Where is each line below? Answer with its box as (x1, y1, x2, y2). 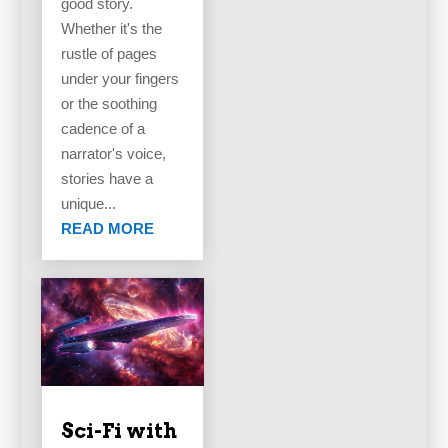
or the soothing (61, 95, 158, 113)
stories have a (61, 170, 154, 188)
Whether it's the (61, 20, 163, 38)
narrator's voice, (61, 145, 167, 163)
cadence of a (61, 120, 146, 138)
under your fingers (61, 70, 180, 88)
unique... (61, 195, 117, 213)
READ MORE (61, 220, 155, 238)
